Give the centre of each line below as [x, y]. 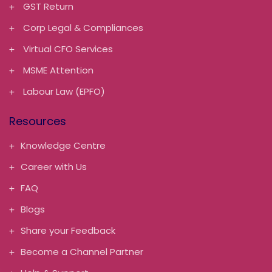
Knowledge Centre [63, 145]
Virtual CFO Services [67, 49]
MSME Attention [57, 70]
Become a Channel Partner [82, 251]
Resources [38, 121]
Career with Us [54, 166]
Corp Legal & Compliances [82, 27]
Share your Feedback [68, 230]
